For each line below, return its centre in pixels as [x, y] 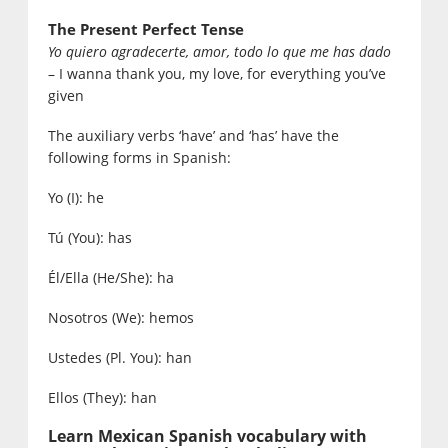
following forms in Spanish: [139, 158]
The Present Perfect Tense [145, 29]
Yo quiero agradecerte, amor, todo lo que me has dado [219, 52]
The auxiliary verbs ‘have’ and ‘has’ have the [193, 136]
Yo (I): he [75, 198]
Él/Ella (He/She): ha [110, 278]
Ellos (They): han [102, 398]
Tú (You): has [89, 238]
